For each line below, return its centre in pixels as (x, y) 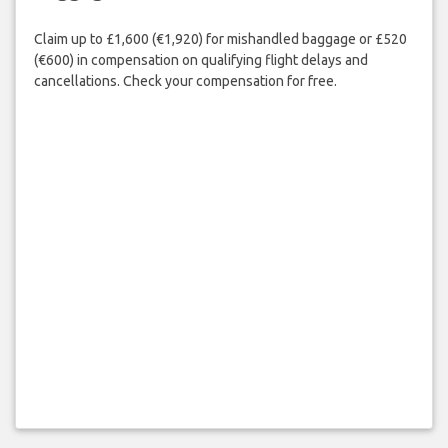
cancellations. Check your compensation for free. (185, 80)
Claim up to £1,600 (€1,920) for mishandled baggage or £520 (220, 38)
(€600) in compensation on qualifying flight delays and (200, 59)
